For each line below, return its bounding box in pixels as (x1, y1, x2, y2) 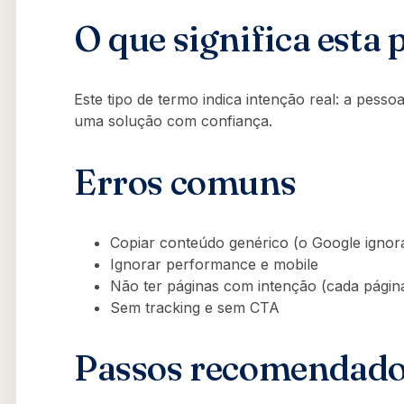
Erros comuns (74, 160, 297, 204)
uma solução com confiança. (74, 112, 272, 131)
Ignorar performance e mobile (110, 255, 318, 274)
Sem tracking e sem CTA (110, 298, 280, 317)
